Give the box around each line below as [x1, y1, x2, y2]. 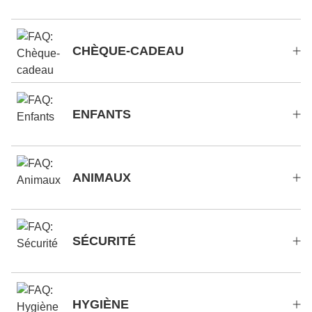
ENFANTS [72, 107, 131, 121]
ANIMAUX [72, 171, 131, 185]
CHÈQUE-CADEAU [72, 44, 184, 58]
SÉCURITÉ [72, 234, 136, 248]
